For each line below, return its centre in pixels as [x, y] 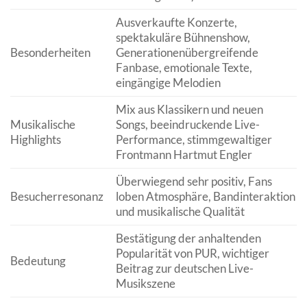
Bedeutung [38, 261]
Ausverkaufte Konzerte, [176, 23]
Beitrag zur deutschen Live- [184, 269]
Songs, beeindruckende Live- [187, 125]
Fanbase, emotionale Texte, [184, 68]
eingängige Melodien [168, 83]
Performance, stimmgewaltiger [194, 140]
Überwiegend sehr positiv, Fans [194, 182]
